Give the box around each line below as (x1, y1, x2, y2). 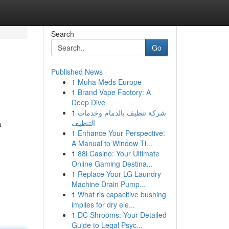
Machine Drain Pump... (71, 179, 146, 189)
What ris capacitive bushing (77, 189, 166, 199)
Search (51, 29, 74, 39)
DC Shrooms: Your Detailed (77, 210, 167, 220)
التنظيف (71, 118, 95, 128)
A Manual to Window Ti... (71, 138, 152, 148)
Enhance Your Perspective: (77, 128, 165, 138)
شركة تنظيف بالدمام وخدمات (77, 107, 166, 118)
